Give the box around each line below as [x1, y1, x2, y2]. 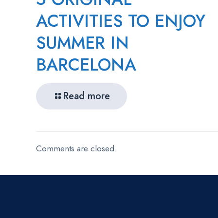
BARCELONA [36, 52, 136, 77]
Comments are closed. [36, 143, 117, 155]
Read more [63, 89, 110, 103]
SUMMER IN [36, 30, 129, 55]
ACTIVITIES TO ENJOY [36, 8, 205, 33]
